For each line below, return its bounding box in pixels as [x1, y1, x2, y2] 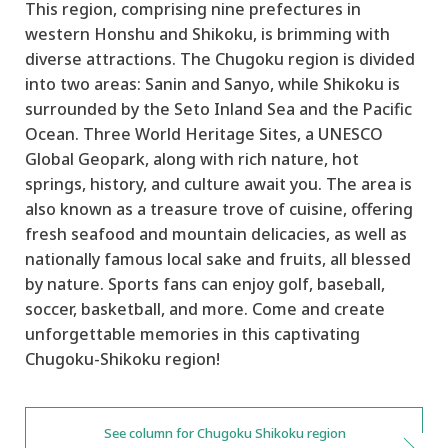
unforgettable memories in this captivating [25, 322, 360, 345]
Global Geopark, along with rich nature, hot [25, 147, 359, 170]
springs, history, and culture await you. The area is [25, 172, 412, 195]
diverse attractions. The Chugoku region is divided [25, 47, 415, 70]
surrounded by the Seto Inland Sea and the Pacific [25, 97, 412, 120]
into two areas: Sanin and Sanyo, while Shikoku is [25, 72, 400, 95]
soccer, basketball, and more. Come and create [25, 297, 385, 320]
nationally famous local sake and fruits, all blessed [25, 247, 411, 270]
